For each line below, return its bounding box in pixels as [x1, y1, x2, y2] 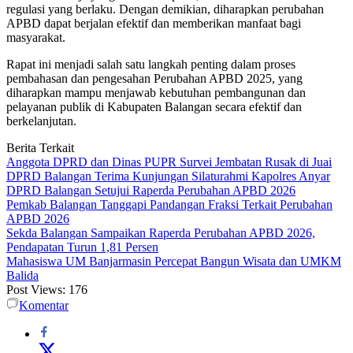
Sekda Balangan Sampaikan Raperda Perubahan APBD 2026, [6, 226, 315, 240]
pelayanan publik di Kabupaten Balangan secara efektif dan [6, 100, 302, 114]
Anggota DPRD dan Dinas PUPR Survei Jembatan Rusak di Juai [6, 155, 332, 169]
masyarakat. [6, 31, 65, 45]
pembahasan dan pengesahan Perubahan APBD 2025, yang [6, 72, 303, 86]
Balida [6, 269, 39, 283]
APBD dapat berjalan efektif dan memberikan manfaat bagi [6, 17, 301, 31]
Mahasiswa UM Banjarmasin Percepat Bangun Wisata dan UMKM [6, 255, 341, 269]
